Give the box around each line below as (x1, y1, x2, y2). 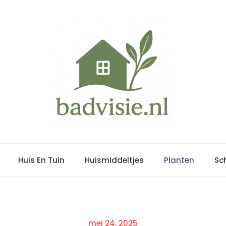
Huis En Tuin (18, 155, 65, 166)
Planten (163, 155, 194, 166)
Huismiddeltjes (84, 155, 144, 166)
